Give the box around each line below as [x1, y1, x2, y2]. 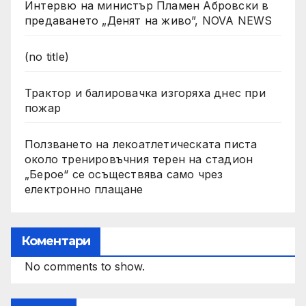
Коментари [21, 233, 90, 249]
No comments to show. [25, 259, 145, 273]
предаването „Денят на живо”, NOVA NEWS [25, 13, 273, 27]
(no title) [25, 49, 69, 64]
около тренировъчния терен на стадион [25, 152, 253, 166]
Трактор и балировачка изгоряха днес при [25, 85, 266, 100]
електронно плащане [25, 182, 143, 196]
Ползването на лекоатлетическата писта [25, 137, 258, 151]
